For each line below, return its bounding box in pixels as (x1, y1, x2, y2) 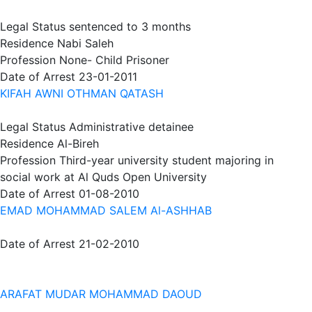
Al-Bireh (57, 136, 99, 150)
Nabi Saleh (57, 36, 114, 50)
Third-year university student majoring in (59, 153, 274, 167)
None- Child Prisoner (59, 53, 169, 67)
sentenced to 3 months (69, 19, 191, 33)
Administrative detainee (69, 120, 194, 134)
